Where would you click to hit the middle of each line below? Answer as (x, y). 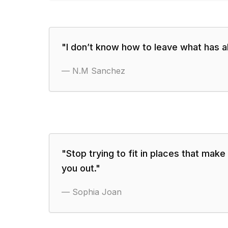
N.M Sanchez (99, 71)
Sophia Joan (97, 192)
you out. (79, 168)
